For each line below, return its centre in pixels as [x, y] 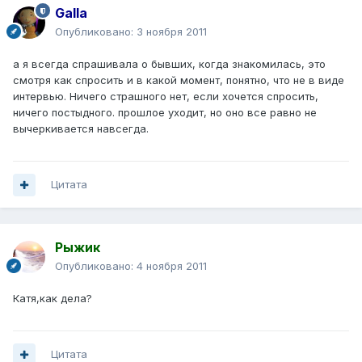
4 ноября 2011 [172, 266]
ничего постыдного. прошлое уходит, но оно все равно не [165, 113]
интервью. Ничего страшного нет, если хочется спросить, [166, 97]
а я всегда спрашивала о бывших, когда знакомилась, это [169, 64]
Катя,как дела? [53, 299]
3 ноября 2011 [172, 32]
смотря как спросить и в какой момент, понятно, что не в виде [179, 80]
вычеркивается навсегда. [81, 129]
